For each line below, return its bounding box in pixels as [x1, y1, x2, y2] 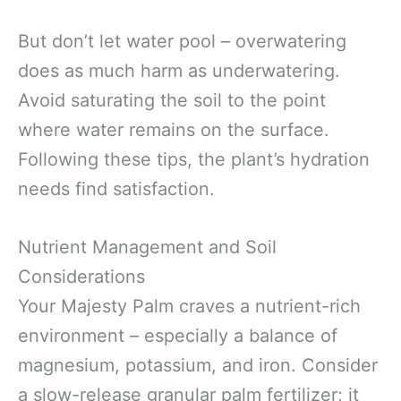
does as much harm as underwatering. [18, 60, 340, 81]
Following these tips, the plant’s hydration [18, 149, 370, 170]
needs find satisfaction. [18, 178, 215, 200]
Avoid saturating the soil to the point [18, 90, 326, 111]
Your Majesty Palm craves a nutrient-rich [18, 295, 361, 317]
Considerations [18, 266, 145, 287]
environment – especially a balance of [18, 325, 337, 346]
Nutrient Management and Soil [18, 236, 277, 258]
